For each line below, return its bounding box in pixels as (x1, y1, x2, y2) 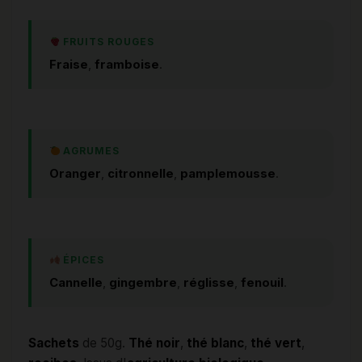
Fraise (49, 57, 88, 73)
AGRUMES (60, 145, 120, 158)
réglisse (183, 276, 234, 291)
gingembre (109, 276, 177, 291)
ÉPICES (60, 255, 105, 267)
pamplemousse (180, 166, 276, 182)
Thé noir (128, 335, 180, 351)
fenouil (241, 276, 284, 291)
